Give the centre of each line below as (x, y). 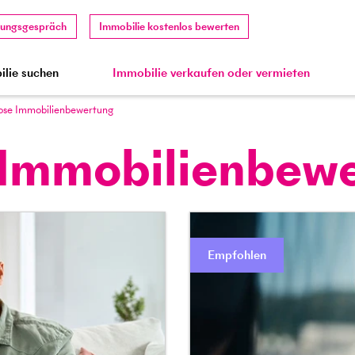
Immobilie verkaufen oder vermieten (212, 73)
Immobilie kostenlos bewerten (170, 26)
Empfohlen (237, 255)
